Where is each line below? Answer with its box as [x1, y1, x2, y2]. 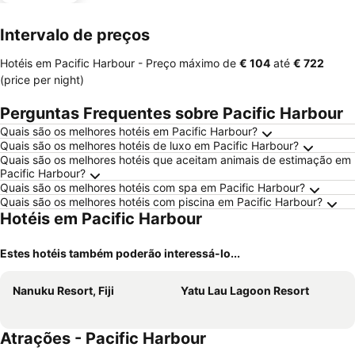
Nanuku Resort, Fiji [13, 284, 114, 297]
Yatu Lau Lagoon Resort [181, 284, 309, 297]
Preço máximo [146, 56, 219, 70]
